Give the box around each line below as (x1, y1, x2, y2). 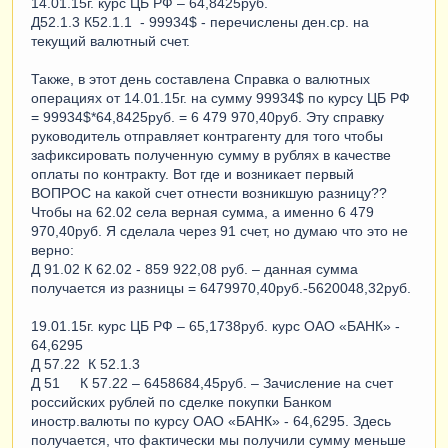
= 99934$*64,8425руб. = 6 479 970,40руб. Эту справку (31, 108, 384, 125)
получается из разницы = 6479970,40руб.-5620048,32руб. (31, 279, 411, 296)
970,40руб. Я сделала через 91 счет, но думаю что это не (31, 222, 408, 239)
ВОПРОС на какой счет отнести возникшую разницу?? (31, 184, 387, 201)
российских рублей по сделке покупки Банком (31, 393, 332, 410)
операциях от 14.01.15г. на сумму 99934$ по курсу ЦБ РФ (31, 89, 410, 106)
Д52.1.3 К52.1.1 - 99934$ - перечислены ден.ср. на (31, 13, 369, 30)
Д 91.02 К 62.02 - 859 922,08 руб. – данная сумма (31, 260, 358, 277)
